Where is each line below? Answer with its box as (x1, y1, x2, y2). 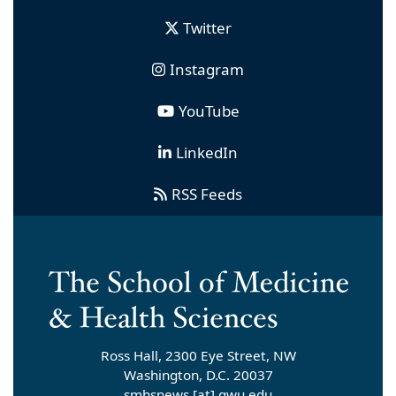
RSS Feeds (171, 183, 242, 204)
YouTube (178, 100, 240, 121)
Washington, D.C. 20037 (123, 366, 273, 385)
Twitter (182, 17, 232, 38)
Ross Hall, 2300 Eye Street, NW (100, 346, 296, 365)
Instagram (170, 58, 244, 80)
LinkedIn (176, 141, 238, 163)
